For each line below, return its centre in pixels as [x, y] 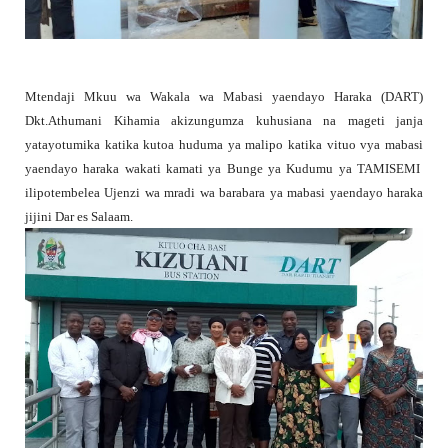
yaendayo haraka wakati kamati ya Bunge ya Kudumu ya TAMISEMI [224, 168]
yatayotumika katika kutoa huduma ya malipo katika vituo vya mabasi [224, 144]
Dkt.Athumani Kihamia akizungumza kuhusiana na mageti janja [224, 120]
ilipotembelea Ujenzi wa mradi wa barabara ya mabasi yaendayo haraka [224, 192]
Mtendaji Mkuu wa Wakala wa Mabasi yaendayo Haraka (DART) [224, 96]
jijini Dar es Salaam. [79, 216]
